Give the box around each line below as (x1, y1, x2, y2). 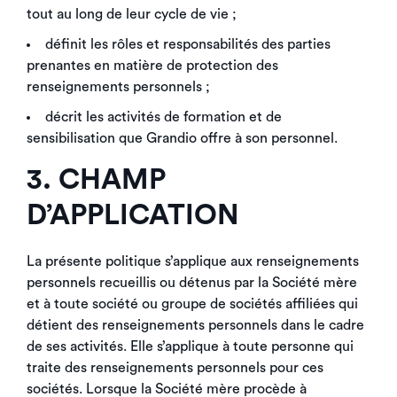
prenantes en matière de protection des (27, 58, 278, 73)
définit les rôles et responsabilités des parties (45, 37, 331, 51)
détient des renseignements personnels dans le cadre (27, 318, 364, 332)
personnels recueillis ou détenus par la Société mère (27, 276, 357, 290)
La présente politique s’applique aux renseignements (27, 254, 359, 269)
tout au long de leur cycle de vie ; (27, 7, 237, 21)
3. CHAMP (27, 166, 166, 194)
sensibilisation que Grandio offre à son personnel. (27, 131, 338, 145)
